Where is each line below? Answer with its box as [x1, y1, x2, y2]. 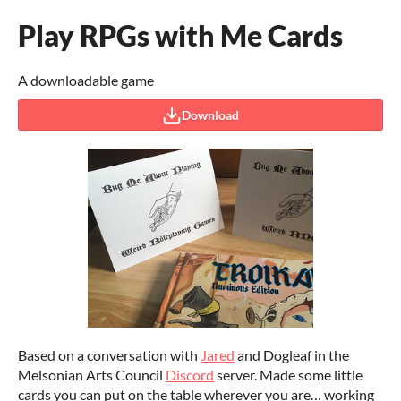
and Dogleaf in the [235, 346, 349, 363]
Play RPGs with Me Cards [18, 18, 343, 53]
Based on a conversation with [18, 346, 200, 363]
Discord [166, 366, 214, 383]
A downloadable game [18, 72, 154, 89]
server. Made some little [214, 366, 363, 383]
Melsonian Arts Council [18, 366, 166, 383]
